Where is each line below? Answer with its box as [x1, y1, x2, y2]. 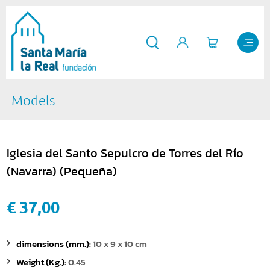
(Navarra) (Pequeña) [7, 162, 117, 181]
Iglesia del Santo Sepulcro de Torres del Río [7, 144, 243, 163]
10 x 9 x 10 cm [93, 237, 147, 251]
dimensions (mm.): [16, 237, 93, 251]
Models [11, 93, 55, 108]
